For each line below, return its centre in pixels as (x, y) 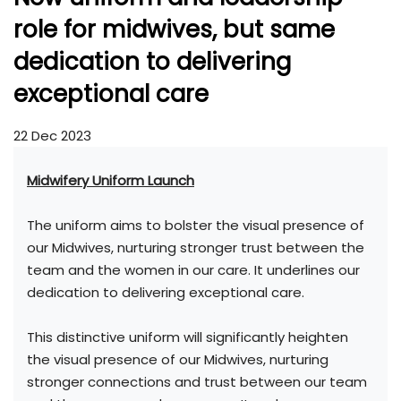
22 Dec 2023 (52, 136)
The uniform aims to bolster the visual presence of (196, 226)
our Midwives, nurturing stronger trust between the (196, 248)
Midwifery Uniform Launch (111, 181)
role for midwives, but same (174, 30)
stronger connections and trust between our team (197, 382)
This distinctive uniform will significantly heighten (188, 337)
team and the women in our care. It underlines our (193, 270)
